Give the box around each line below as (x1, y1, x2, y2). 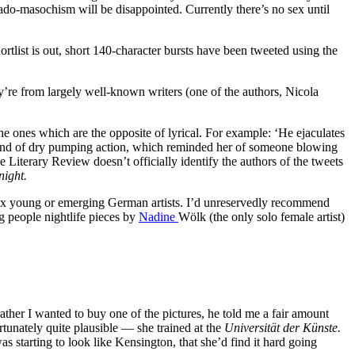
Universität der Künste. (224, 320, 341, 334)
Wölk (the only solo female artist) (178, 209, 345, 223)
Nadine (139, 209, 178, 223)
